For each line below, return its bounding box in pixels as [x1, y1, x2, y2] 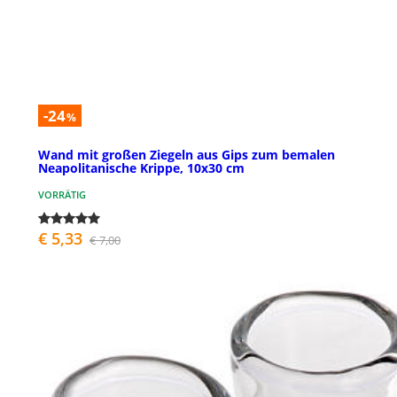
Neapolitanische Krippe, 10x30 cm [38, 159, 245, 176]
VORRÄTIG [38, 187, 86, 201]
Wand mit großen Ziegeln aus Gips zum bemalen [38, 145, 335, 163]
